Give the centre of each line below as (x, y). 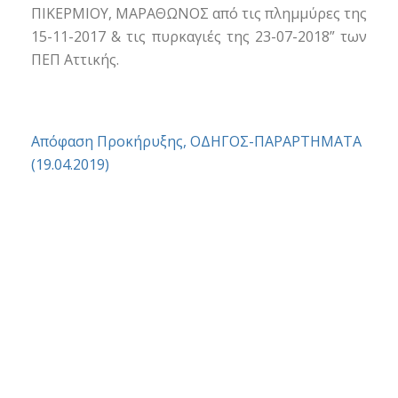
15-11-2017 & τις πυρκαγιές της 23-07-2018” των (199, 36)
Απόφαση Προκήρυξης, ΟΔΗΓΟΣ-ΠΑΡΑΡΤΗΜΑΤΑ (196, 141)
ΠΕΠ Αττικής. (75, 60)
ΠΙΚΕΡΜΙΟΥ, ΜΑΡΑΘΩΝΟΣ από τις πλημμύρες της (199, 13)
